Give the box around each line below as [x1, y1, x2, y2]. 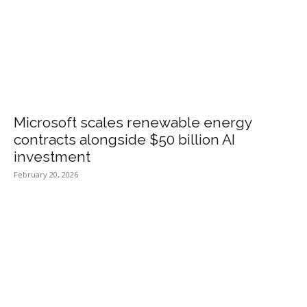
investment [14, 147, 90, 165]
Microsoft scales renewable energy [14, 113, 251, 131]
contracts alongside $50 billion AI [14, 130, 235, 148]
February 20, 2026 [14, 169, 78, 180]
